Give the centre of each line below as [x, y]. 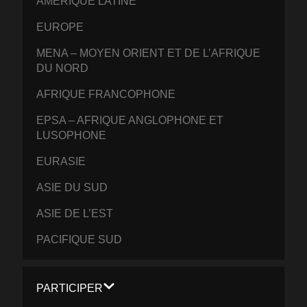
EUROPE [60, 27]
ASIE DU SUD [72, 187]
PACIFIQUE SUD [79, 239]
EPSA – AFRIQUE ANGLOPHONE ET [130, 120]
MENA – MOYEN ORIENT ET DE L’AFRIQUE [149, 53]
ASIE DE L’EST [75, 213]
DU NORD [63, 68]
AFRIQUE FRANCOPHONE [106, 94]
